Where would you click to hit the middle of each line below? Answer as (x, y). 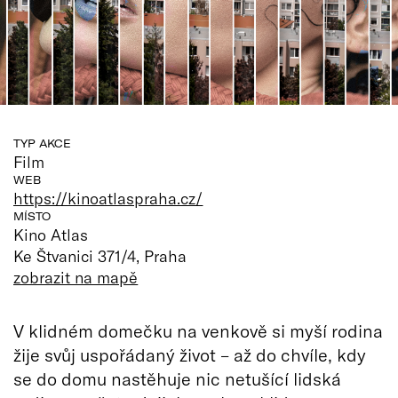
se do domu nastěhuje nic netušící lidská (177, 378)
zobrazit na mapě (76, 277)
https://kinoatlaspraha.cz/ (108, 198)
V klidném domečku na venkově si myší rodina (198, 330)
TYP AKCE (42, 143)
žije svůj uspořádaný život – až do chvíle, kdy (190, 354)
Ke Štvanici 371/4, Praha (100, 255)
